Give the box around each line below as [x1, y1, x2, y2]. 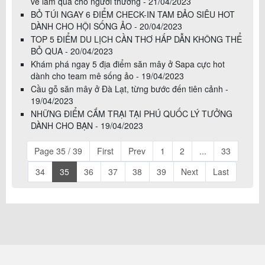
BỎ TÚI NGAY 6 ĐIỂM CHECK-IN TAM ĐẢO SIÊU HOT [31, 8, 235, 20]
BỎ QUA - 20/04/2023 [31, 44, 113, 57]
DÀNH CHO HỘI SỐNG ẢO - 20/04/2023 [31, 20, 182, 32]
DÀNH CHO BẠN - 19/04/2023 [31, 119, 143, 131]
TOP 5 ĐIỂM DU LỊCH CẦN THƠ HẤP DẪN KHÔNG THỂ [31, 33, 242, 45]
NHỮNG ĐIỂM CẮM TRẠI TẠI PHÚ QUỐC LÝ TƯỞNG [31, 107, 232, 119]
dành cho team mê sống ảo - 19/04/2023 [31, 69, 184, 82]
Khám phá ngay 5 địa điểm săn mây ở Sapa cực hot [31, 57, 225, 70]
